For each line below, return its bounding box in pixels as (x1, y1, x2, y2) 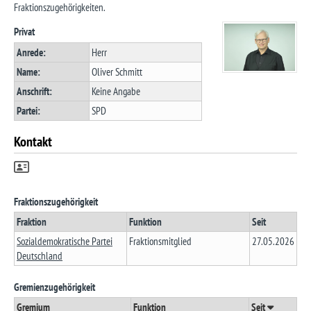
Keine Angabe (92, 84, 140, 98)
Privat (14, 25, 35, 39)
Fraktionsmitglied (129, 235, 192, 249)
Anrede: (17, 45, 46, 59)
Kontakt (14, 132, 52, 151)
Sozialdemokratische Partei (17, 235, 112, 249)
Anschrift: (17, 84, 52, 98)
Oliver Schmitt (92, 65, 142, 78)
